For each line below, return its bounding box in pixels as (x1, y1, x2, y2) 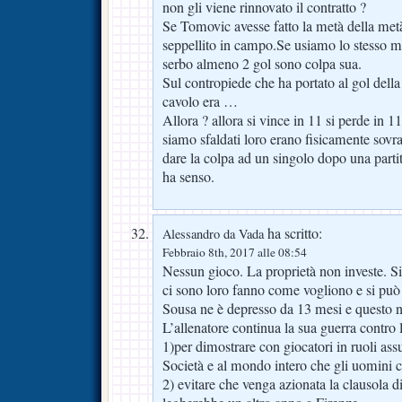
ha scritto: (264, 223, 322, 243)
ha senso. (162, 166, 214, 187)
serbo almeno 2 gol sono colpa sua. (162, 53, 362, 74)
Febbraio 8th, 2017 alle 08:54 (162, 243, 307, 260)
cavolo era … (162, 91, 238, 111)
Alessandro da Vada (162, 224, 264, 242)
